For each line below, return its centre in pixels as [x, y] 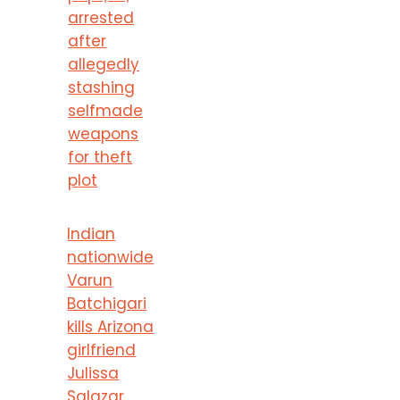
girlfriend [102, 350]
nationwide [111, 257]
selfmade [106, 110]
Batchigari [107, 303]
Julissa [93, 373]
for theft [100, 157]
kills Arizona [111, 326]
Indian [92, 233]
